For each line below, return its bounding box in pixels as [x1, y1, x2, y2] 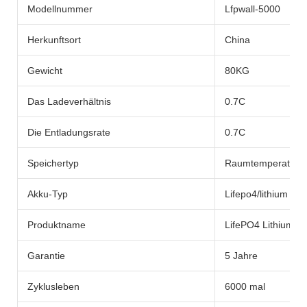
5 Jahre [225, 250, 258, 262]
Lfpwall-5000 [225, 3, 280, 15]
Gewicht [27, 65, 62, 77]
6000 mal [225, 281, 265, 293]
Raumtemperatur [225, 158, 299, 169]
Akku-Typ [27, 188, 68, 200]
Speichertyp [27, 158, 79, 169]
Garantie [27, 250, 65, 262]
